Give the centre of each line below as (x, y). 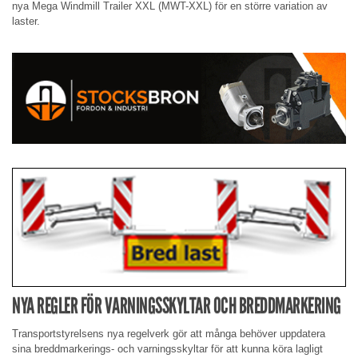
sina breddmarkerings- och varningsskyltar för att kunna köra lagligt (167, 348)
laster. (26, 21)
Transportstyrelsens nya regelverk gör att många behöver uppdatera (169, 333)
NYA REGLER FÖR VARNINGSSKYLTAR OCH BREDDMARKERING (177, 306)
